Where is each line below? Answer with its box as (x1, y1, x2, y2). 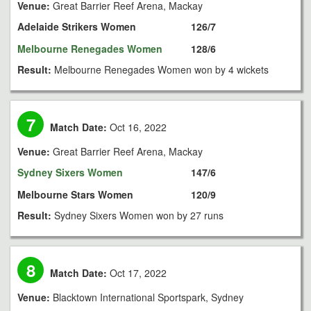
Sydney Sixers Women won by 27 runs (54, 208, 224, 222)
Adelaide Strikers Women (17, 19, 136, 33)
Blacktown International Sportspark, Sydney (53, 290, 244, 304)
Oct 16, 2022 (107, 120, 167, 134)
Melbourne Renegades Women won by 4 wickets (54, 62, 269, 76)
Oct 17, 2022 (107, 266, 167, 280)
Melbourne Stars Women (17, 187, 133, 201)
